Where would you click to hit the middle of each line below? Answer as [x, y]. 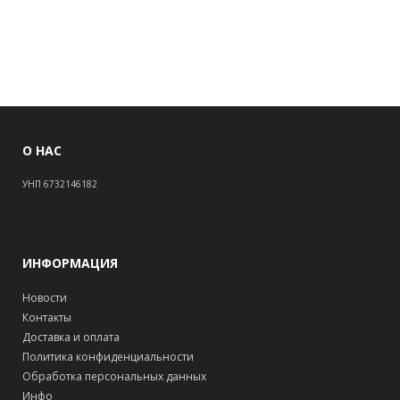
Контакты [47, 317]
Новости [45, 297]
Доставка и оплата [71, 337]
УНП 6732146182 [60, 183]
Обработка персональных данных [114, 376]
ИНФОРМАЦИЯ [70, 262]
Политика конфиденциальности [108, 356]
